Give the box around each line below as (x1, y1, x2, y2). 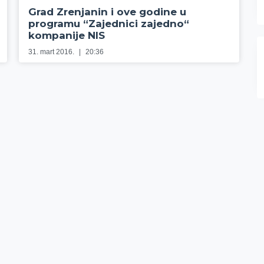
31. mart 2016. (28, 48, 77, 57)
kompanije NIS (28, 29, 105, 42)
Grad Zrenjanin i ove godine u (28, 6, 187, 18)
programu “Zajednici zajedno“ (28, 18, 190, 30)
